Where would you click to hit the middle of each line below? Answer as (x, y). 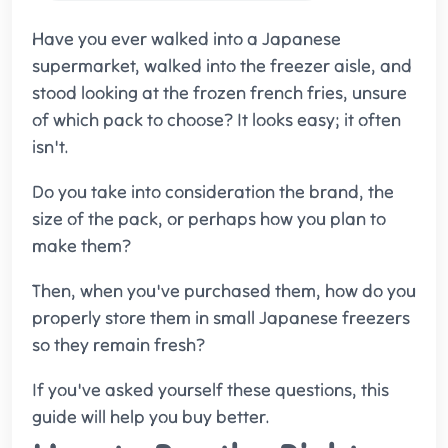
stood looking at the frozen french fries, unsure (219, 93)
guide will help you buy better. (151, 417)
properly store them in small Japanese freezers (221, 318)
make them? (81, 246)
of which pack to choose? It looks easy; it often (216, 120)
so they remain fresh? (118, 345)
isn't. (50, 147)
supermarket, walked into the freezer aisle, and (222, 66)
